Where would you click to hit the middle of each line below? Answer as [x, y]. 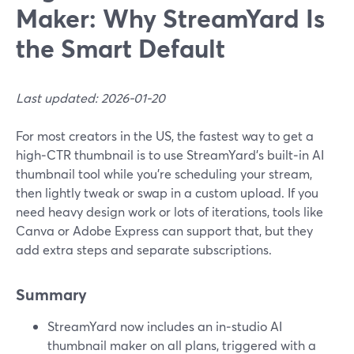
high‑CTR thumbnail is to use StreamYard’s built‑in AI [170, 154]
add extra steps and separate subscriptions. [144, 249]
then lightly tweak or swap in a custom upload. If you [167, 192]
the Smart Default [121, 48]
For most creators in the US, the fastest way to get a [165, 136]
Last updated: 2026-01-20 [90, 98]
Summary [51, 294]
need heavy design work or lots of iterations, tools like [169, 211]
